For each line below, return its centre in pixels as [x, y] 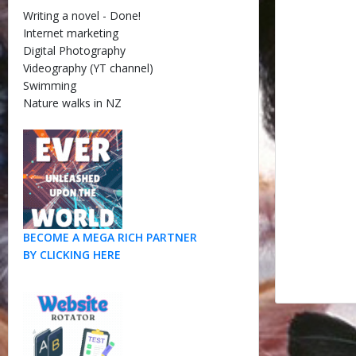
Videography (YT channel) [88, 68]
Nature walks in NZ [72, 103]
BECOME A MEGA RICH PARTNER [110, 237]
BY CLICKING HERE [72, 255]
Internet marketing [70, 33]
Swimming [49, 85]
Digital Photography [74, 50]
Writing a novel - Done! [81, 15]
